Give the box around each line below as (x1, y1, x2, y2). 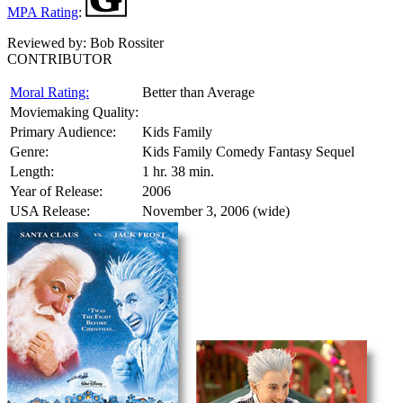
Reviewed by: (7, 34, 86, 50)
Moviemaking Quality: (10, 103, 139, 120)
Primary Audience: (10, 123, 116, 139)
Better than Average (142, 84, 255, 100)
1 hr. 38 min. (142, 163, 214, 179)
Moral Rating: (10, 84, 89, 100)
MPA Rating (7, 4, 78, 20)
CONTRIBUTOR (7, 50, 112, 67)
